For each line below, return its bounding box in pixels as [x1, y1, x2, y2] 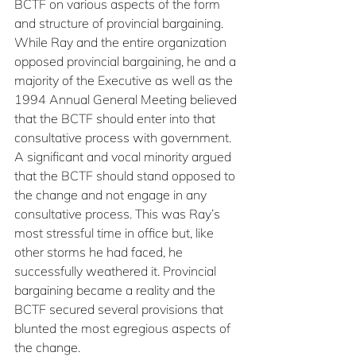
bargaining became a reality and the [14, 282, 219, 298]
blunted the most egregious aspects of [14, 320, 234, 336]
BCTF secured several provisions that [14, 301, 226, 317]
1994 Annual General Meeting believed [14, 91, 240, 107]
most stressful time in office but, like [14, 225, 217, 241]
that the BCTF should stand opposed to [14, 168, 238, 184]
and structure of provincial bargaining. [14, 15, 226, 31]
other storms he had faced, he [14, 244, 186, 260]
